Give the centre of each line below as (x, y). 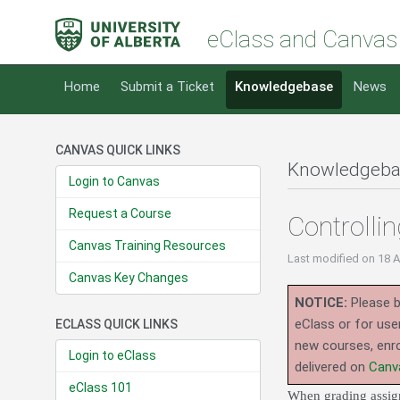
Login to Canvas (114, 182)
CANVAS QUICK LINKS (118, 150)
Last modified (325, 259)
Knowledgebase (284, 87)
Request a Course (120, 214)
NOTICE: (321, 303)
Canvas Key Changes (129, 278)
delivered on (332, 367)
